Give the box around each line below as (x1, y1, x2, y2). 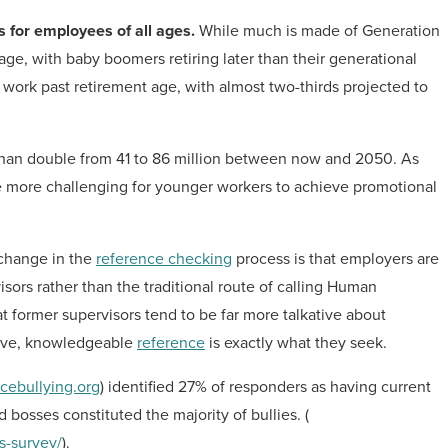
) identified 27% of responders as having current (100, 375, 431, 398)
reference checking (96, 247, 232, 270)
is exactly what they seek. (205, 331, 387, 354)
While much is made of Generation (195, 19, 440, 42)
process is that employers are (232, 247, 439, 270)
